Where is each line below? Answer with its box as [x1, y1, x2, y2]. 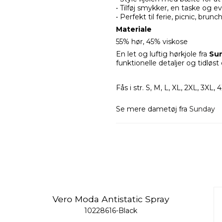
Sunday [189, 105, 215, 114]
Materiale [116, 25, 152, 34]
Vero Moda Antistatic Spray [53, 193, 169, 204]
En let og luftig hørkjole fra [116, 50, 209, 59]
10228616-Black [84, 206, 138, 216]
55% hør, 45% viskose [116, 37, 188, 47]
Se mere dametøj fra [116, 105, 189, 114]
